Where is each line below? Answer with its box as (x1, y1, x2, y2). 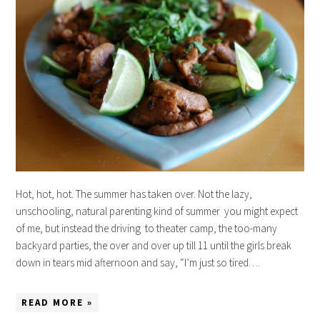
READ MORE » (21, 296, 94, 309)
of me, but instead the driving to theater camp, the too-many (16, 221, 278, 235)
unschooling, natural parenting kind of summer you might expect (16, 204, 299, 218)
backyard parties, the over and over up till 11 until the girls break (16, 238, 292, 252)
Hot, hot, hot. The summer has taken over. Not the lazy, (16, 186, 253, 201)
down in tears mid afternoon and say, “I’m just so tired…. (16, 255, 261, 269)
